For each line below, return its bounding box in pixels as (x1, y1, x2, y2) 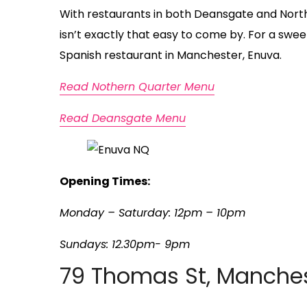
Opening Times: (60, 173, 150, 190)
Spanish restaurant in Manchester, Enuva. (60, 47, 282, 64)
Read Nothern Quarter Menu (60, 79, 214, 95)
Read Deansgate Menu (60, 110, 186, 127)
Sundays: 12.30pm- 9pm (60, 236, 190, 253)
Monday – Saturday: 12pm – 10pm (60, 205, 245, 221)
